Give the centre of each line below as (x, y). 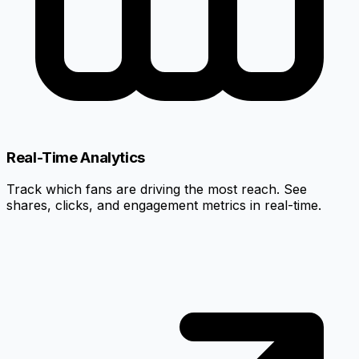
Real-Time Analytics (76, 157)
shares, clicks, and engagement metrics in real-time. (164, 206)
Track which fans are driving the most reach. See (157, 190)
